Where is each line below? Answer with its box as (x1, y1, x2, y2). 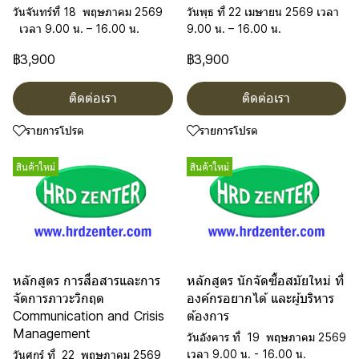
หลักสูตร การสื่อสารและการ (13, 272, 160, 288)
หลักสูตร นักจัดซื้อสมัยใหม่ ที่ (186, 272, 344, 288)
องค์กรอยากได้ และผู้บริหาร (186, 290, 334, 306)
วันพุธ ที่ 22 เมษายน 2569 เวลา (186, 5, 339, 18)
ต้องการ (186, 308, 229, 324)
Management (13, 325, 91, 341)
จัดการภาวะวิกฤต (13, 290, 104, 306)
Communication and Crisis (13, 308, 164, 324)
